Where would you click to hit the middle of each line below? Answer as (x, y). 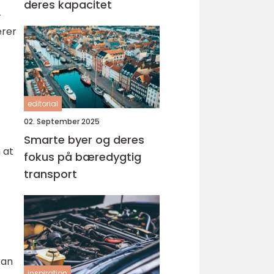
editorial (43, 104)
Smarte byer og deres (84, 140)
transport (50, 174)
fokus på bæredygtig (83, 157)
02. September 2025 (62, 121)
